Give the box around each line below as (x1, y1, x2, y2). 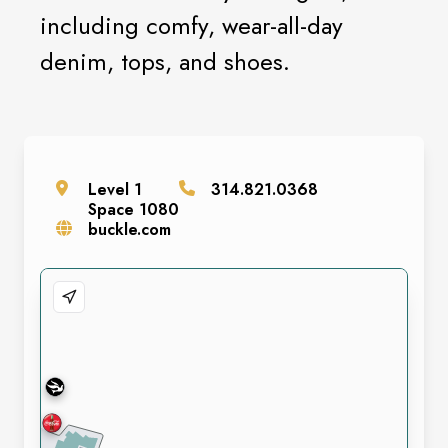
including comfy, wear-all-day (40, 8, 343, 43)
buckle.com (88, 218, 171, 241)
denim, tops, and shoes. (40, 44, 290, 79)
